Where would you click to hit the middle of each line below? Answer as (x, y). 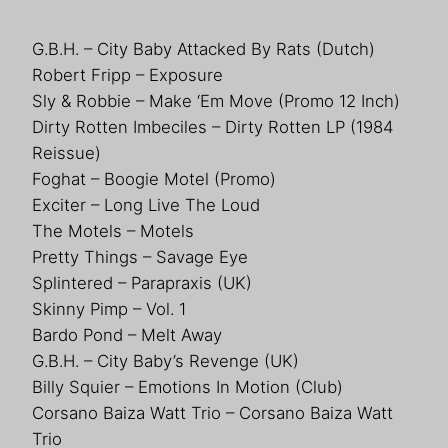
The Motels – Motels (113, 230)
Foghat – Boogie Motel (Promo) (154, 178)
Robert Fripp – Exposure (127, 74)
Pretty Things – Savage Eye (140, 256)
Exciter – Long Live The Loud (146, 204)
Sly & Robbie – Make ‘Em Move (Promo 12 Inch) (216, 100)
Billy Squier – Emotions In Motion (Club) (187, 386)
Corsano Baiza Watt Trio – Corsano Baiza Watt (212, 412)
